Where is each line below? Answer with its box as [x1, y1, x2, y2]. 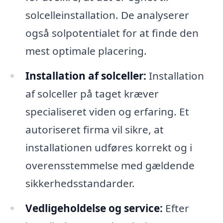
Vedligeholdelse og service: [25, 201, 163, 215]
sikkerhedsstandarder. [25, 176, 135, 191]
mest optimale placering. [25, 44, 147, 58]
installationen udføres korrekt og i [25, 140, 192, 155]
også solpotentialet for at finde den [25, 26, 199, 40]
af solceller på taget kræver [25, 87, 159, 101]
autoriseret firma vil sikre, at [25, 122, 164, 137]
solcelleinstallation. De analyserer [25, 8, 189, 22]
